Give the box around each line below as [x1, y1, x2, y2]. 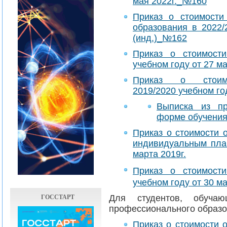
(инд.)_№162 [133, 33, 187, 43]
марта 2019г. [133, 149, 186, 159]
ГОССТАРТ [41, 192, 74, 202]
